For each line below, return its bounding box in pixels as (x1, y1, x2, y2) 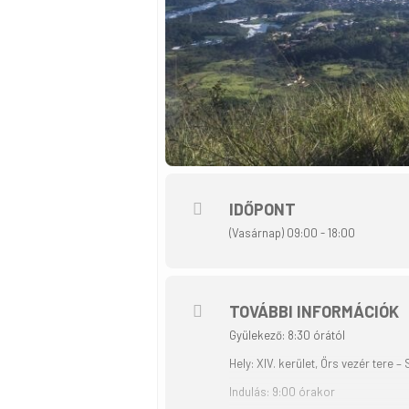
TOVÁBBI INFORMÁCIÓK (229, 301, 399, 322)
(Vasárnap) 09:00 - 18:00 (229, 225, 355, 241)
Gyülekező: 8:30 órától (229, 328, 345, 343)
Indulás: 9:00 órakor (229, 384, 335, 400)
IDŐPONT (229, 199, 296, 220)
